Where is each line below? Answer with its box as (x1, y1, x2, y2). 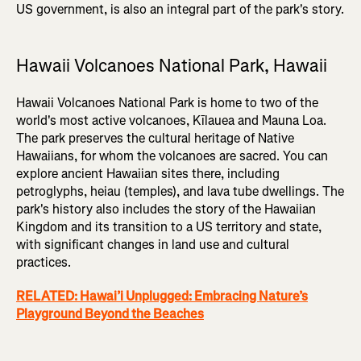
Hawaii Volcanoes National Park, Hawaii (16, 54, 327, 78)
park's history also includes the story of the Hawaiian (16, 201, 316, 218)
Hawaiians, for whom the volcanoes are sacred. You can (16, 147, 328, 165)
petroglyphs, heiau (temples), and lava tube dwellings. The (16, 183, 344, 201)
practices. (16, 254, 71, 272)
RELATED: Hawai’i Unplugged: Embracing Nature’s (16, 288, 308, 305)
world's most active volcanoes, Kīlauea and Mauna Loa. (16, 112, 326, 130)
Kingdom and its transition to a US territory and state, (16, 218, 322, 236)
